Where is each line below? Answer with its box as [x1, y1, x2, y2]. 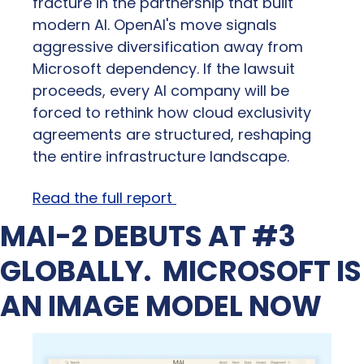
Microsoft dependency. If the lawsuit [32, 58, 295, 80]
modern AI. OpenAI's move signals [32, 15, 277, 36]
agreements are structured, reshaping [32, 124, 311, 145]
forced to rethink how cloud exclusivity [32, 102, 311, 123]
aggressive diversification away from [32, 37, 303, 58]
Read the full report [32, 188, 176, 209]
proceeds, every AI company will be [32, 80, 289, 102]
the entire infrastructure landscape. [32, 146, 289, 167]
